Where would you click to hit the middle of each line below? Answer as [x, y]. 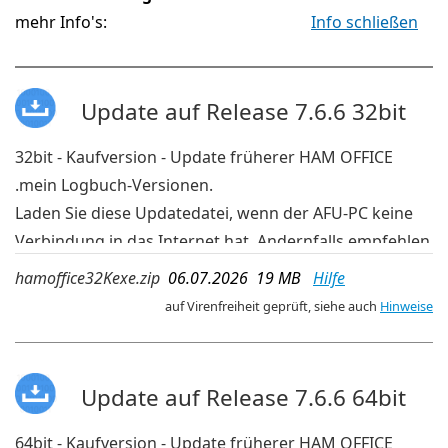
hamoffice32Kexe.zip [87, 278]
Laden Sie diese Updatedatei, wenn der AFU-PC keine [214, 213]
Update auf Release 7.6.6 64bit [243, 397]
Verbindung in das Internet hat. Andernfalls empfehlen [222, 241]
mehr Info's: [63, 22]
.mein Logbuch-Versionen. [114, 185]
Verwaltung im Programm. [116, 297]
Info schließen [364, 22]
